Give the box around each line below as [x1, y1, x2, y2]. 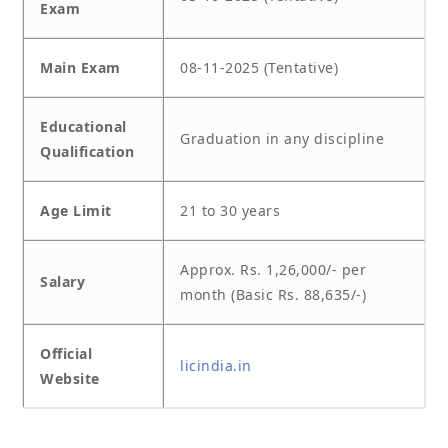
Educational [40, 117, 127, 137]
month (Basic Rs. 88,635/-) [180, 285, 366, 305]
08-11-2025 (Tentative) [180, 58, 338, 78]
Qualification [40, 142, 135, 162]
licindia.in [180, 356, 252, 376]
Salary [40, 272, 85, 292]
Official [40, 344, 92, 364]
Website [40, 369, 100, 389]
